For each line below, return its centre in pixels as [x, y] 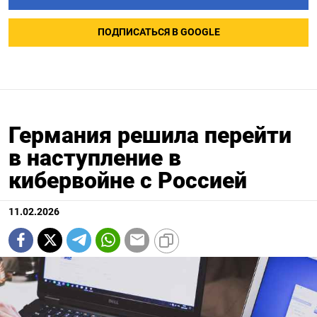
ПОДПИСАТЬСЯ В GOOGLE [158, 32]
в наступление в [95, 157]
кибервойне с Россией [128, 180]
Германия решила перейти [150, 135]
